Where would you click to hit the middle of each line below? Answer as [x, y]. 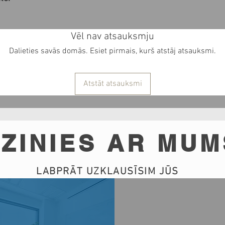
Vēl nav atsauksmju [113, 37]
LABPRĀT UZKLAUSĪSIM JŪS [107, 172]
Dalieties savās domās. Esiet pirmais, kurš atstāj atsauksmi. [113, 51]
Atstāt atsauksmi [113, 84]
